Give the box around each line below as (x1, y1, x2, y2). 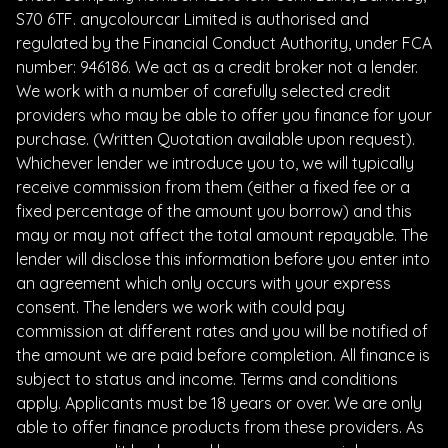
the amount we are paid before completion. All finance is (16, 345, 430, 366)
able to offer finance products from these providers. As (16, 417, 424, 438)
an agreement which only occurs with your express (16, 273, 391, 294)
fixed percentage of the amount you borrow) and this (16, 201, 412, 222)
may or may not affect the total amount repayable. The (16, 225, 428, 246)
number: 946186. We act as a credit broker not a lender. (16, 57, 418, 78)
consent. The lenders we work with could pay (16, 297, 345, 318)
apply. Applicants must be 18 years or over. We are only (16, 393, 422, 414)
